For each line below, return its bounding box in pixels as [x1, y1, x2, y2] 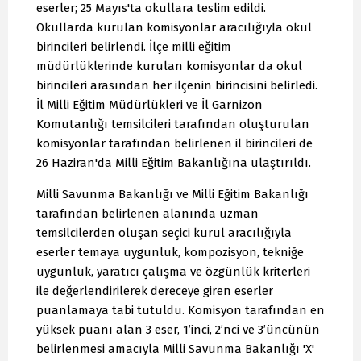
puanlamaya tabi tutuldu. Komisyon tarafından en [36, 302, 325, 317]
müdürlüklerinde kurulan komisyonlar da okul [36, 58, 302, 73]
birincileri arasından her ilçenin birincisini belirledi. [36, 77, 317, 93]
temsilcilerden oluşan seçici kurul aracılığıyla [36, 225, 292, 240]
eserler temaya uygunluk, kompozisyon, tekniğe [36, 244, 304, 259]
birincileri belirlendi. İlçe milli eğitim [36, 39, 231, 54]
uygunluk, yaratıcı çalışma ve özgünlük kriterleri [36, 263, 310, 279]
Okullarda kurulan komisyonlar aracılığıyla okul [36, 19, 312, 35]
